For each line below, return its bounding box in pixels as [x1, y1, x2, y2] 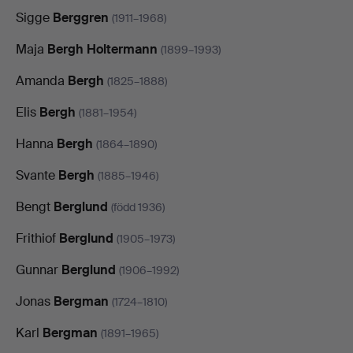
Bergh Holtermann [47, 40, 158, 58]
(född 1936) [111, 199, 165, 214]
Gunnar [16, 261, 61, 278]
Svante [16, 166, 58, 184]
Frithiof [16, 229, 59, 247]
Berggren [53, 9, 109, 26]
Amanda [16, 72, 68, 89]
